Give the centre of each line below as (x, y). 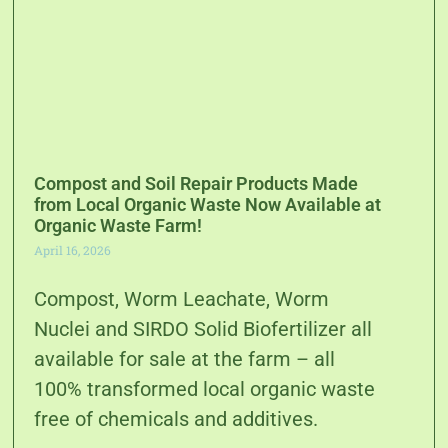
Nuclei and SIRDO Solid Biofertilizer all (203, 329)
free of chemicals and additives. (176, 419)
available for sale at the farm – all (185, 359)
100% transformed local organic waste (205, 389)
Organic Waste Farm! (118, 226)
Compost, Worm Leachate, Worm (182, 299)
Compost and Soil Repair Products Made (196, 184)
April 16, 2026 (73, 250)
